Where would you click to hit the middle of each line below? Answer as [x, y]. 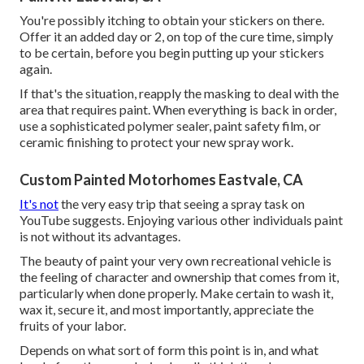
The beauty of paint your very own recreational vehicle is [175, 261]
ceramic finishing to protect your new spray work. [156, 142]
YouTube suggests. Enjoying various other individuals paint [181, 220]
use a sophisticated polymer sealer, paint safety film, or [170, 126]
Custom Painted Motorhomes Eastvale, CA [161, 180]
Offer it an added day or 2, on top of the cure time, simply [176, 37]
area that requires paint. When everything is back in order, [178, 110]
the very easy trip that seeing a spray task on [182, 204]
